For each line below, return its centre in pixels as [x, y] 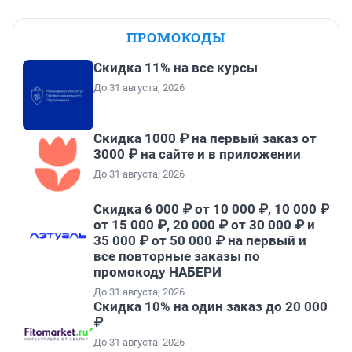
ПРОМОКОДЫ [176, 38]
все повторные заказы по [177, 257]
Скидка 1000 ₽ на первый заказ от [205, 139]
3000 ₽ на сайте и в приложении [197, 154]
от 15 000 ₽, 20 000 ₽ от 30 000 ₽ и [204, 225]
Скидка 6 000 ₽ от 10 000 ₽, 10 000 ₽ [211, 209]
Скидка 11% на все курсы [176, 68]
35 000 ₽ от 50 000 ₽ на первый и [200, 241]
